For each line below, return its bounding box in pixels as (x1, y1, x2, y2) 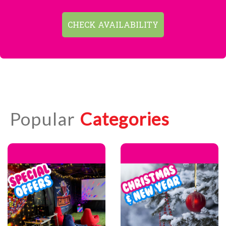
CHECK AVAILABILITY (68, 19, 158, 30)
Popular (10, 107, 76, 129)
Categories (79, 107, 170, 129)
